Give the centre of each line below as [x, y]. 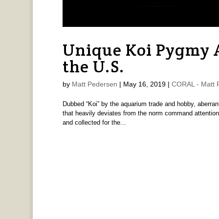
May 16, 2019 [144, 84]
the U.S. [93, 66]
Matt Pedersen [94, 84]
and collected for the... [94, 122]
